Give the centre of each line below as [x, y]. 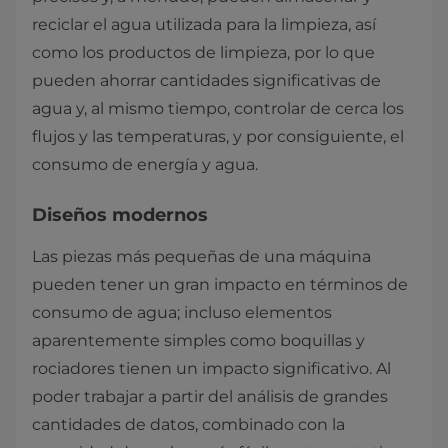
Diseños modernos [120, 215]
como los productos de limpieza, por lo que [203, 53]
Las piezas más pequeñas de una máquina [201, 257]
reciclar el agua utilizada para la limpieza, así [204, 25]
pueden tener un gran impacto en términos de [220, 285]
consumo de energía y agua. [145, 165]
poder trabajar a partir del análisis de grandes [210, 397]
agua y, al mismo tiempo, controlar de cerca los [218, 109]
